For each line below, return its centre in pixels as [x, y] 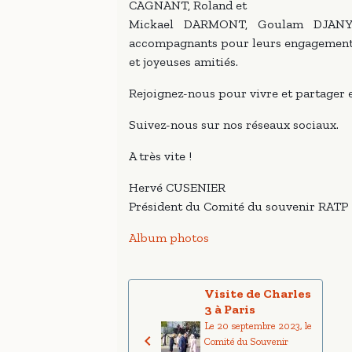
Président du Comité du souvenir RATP [239, 206]
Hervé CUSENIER [178, 187]
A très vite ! [161, 156]
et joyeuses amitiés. [184, 62]
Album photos [169, 238]
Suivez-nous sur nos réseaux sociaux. [234, 125]
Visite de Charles [258, 293]
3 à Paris [230, 309]
